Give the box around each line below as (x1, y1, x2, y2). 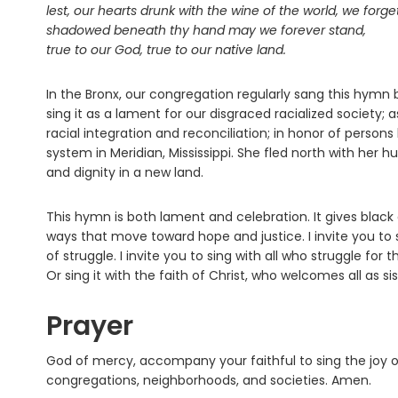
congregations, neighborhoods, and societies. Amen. (46, 371, 371, 390)
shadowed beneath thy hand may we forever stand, (46, 21, 366, 40)
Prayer (46, 307, 133, 346)
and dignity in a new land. (46, 163, 203, 182)
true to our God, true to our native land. (46, 41, 286, 60)
